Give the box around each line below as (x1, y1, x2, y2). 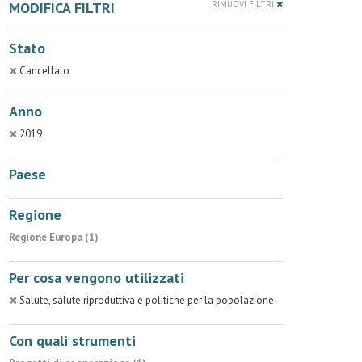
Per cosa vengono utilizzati (9, 268, 184, 287)
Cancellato (19, 64, 69, 78)
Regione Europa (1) (9, 230, 99, 244)
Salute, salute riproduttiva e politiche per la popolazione (19, 293, 274, 307)
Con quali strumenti (9, 331, 136, 350)
